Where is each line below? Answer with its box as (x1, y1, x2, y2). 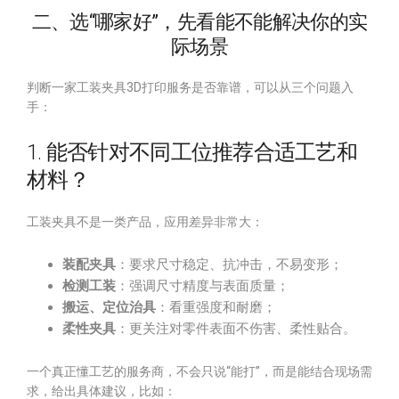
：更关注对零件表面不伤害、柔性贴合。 (116, 321, 356, 337)
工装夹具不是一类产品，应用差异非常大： (27, 215, 264, 229)
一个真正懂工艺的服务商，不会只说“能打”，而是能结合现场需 (27, 364, 372, 379)
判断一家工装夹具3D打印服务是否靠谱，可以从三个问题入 (27, 80, 354, 94)
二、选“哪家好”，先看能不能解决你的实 (31, 11, 368, 33)
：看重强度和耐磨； (156, 299, 276, 315)
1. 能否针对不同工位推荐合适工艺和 (27, 140, 358, 165)
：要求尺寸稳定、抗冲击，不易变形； (116, 256, 343, 273)
